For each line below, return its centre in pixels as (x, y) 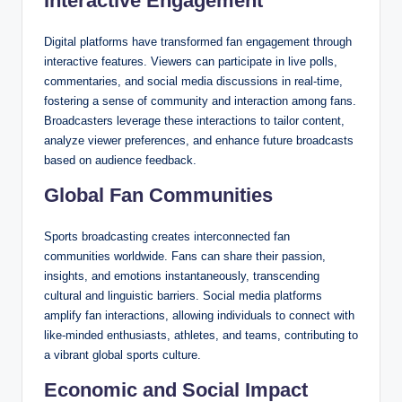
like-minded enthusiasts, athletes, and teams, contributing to (201, 336)
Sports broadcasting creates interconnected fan (167, 237)
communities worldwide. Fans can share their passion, (185, 257)
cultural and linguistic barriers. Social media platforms (183, 296)
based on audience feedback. (120, 161)
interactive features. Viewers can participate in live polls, (191, 62)
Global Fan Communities (158, 196)
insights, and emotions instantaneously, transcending (182, 276)
